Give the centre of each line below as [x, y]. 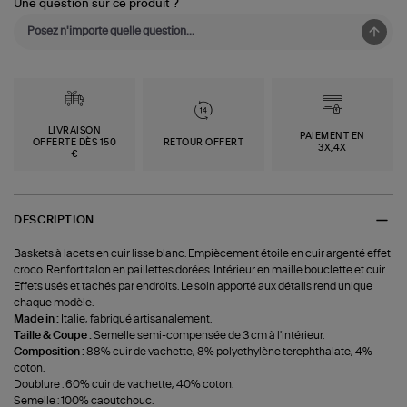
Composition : [50, 351]
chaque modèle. [54, 302]
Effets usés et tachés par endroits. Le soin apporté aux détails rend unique [194, 286]
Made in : [38, 318]
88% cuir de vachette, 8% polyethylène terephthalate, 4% [230, 351]
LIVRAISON [74, 130]
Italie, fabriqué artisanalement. [137, 318]
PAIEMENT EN [333, 137]
